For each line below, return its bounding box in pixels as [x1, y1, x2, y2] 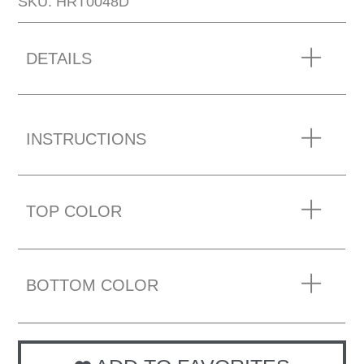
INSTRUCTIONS [26, 129, 147, 148]
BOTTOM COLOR [26, 275, 159, 294]
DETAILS [26, 49, 93, 67]
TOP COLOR [26, 201, 123, 220]
